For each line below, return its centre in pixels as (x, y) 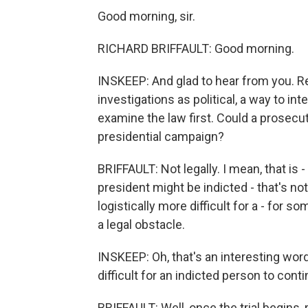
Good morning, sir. (146, 16)
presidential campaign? (161, 136)
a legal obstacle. (141, 224)
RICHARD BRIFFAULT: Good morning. (196, 48)
